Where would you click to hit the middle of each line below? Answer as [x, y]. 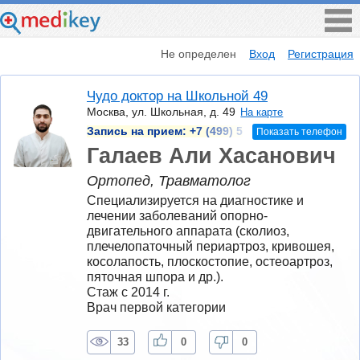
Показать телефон [299, 131]
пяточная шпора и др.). [155, 276]
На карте [262, 112]
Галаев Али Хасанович [211, 155]
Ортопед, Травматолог [169, 181]
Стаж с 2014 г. [128, 292]
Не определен [199, 53]
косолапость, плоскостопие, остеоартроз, [210, 261]
